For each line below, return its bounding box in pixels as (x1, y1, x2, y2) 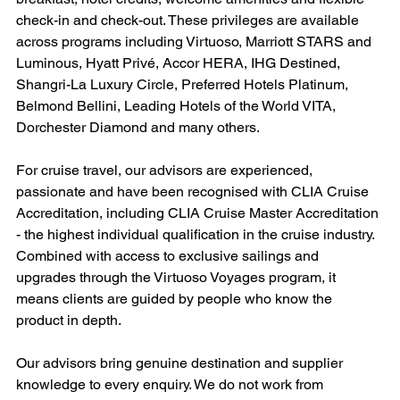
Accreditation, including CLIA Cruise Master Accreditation (16, 204, 382, 222)
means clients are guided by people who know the (16, 290, 336, 308)
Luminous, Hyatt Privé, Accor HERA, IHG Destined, (16, 54, 344, 72)
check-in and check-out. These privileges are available (16, 12, 362, 29)
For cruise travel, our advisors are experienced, (16, 162, 316, 179)
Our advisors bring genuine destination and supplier (16, 354, 346, 372)
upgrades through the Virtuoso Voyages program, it (16, 269, 339, 287)
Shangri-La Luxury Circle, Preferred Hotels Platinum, (16, 76, 352, 94)
